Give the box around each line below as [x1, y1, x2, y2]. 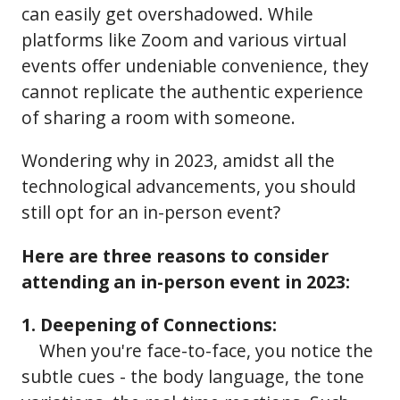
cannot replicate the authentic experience [21, 79, 363, 104]
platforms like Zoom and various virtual [21, 27, 346, 52]
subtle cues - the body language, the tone [21, 363, 364, 388]
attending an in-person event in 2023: [21, 269, 350, 294]
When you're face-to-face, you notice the [21, 337, 373, 362]
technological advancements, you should [21, 174, 356, 199]
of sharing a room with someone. [21, 104, 296, 129]
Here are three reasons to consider [21, 243, 329, 268]
